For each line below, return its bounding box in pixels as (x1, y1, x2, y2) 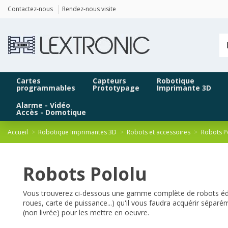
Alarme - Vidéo (16, 100, 70, 110)
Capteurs (93, 76, 126, 86)
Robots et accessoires (127, 128, 191, 137)
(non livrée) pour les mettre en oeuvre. (23, 208, 149, 218)
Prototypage (93, 83, 139, 93)
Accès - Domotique (16, 107, 86, 118)
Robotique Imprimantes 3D (38, 128, 117, 137)
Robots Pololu (23, 162, 147, 186)
